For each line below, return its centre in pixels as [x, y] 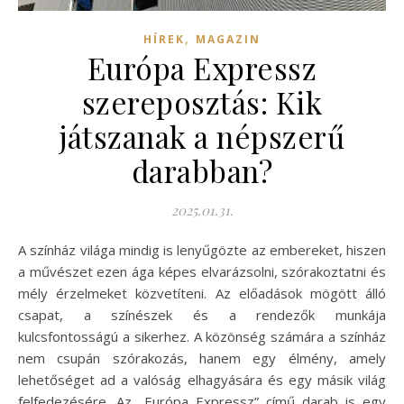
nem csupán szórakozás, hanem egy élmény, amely [202, 358]
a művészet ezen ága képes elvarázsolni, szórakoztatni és [202, 271]
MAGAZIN [228, 39]
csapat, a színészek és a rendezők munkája [202, 314]
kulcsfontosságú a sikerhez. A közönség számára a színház [202, 336]
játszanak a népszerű [202, 136]
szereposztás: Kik [202, 101]
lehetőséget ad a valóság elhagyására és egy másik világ [202, 379]
